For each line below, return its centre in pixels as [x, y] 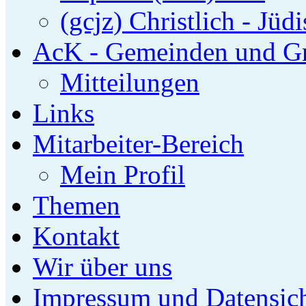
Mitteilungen [130, 82]
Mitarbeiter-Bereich [138, 143]
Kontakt [76, 236]
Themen [76, 205]
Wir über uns [102, 266]
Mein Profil [123, 174]
